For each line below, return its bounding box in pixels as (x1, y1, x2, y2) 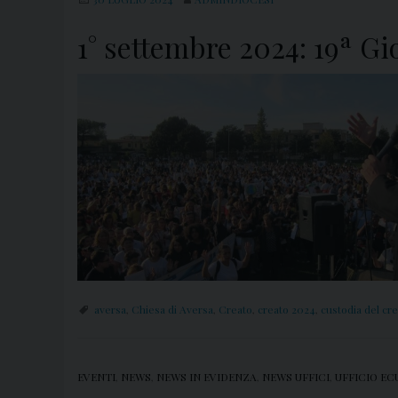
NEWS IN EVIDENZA (156, 370, 257, 385)
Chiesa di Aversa (131, 302, 213, 317)
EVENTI (77, 370, 115, 385)
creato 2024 (258, 302, 315, 317)
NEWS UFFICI (262, 370, 330, 385)
